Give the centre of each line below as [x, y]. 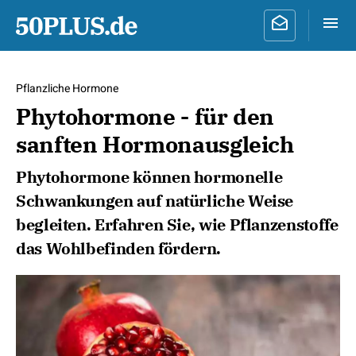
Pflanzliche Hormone [67, 89]
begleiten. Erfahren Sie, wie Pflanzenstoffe [177, 224]
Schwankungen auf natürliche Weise [155, 201]
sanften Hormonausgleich [155, 144]
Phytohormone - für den [145, 116]
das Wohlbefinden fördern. [118, 248]
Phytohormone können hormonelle [149, 177]
